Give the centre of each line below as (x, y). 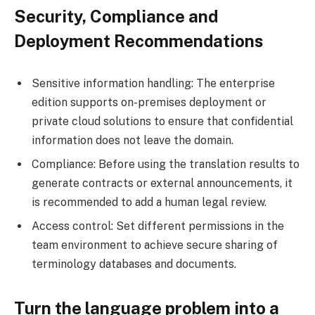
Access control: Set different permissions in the (158, 226)
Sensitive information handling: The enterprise (153, 83)
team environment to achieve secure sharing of (155, 245)
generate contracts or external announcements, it (162, 183)
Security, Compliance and (116, 17)
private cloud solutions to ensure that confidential (162, 121)
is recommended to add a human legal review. (149, 202)
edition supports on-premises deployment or (149, 102)
